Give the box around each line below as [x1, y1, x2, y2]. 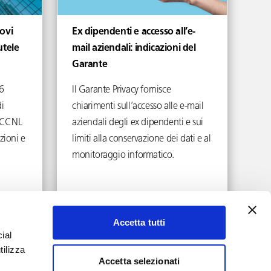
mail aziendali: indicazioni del [72, 44, 196, 53]
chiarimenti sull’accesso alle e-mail [72, 102, 204, 111]
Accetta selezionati [99, 255, 180, 266]
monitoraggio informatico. [72, 151, 175, 160]
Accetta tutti [113, 217, 166, 227]
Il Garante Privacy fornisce [72, 85, 171, 95]
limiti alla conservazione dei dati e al [72, 134, 211, 144]
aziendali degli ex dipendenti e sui [72, 118, 204, 128]
